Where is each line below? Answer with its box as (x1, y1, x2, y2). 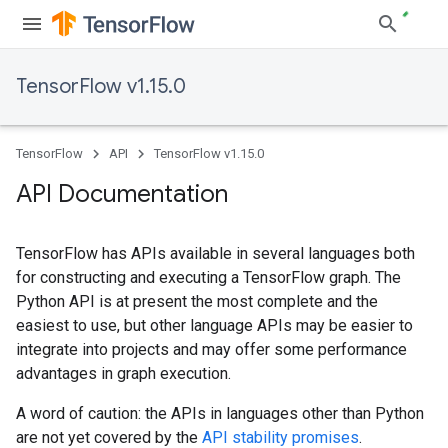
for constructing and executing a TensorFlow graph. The (16, 268, 401, 287)
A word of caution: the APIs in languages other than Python (16, 404, 424, 423)
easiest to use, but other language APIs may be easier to (16, 316, 413, 335)
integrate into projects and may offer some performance (16, 340, 407, 359)
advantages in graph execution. (16, 364, 231, 383)
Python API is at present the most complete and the (16, 292, 378, 311)
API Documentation (16, 179, 228, 209)
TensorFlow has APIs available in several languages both (16, 244, 415, 263)
